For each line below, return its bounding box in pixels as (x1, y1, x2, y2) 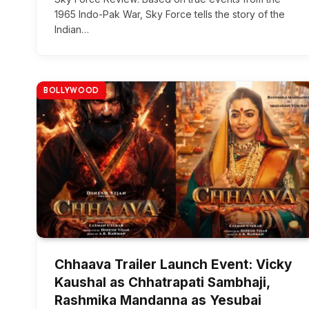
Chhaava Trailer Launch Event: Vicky (54, 257, 292, 273)
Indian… (54, 23, 89, 35)
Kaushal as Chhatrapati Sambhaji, (54, 275, 270, 291)
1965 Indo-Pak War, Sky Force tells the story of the (54, 8, 285, 20)
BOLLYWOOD (43, 86, 99, 95)
